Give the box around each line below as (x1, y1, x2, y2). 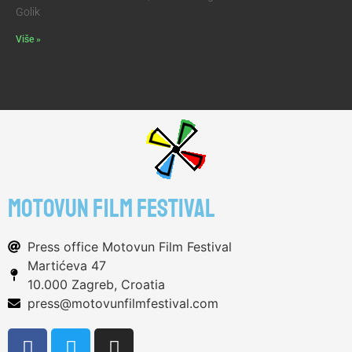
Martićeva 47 (27, 258, 106, 274)
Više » (16, 34, 41, 46)
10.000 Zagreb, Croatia (27, 277, 165, 293)
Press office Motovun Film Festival (27, 239, 232, 255)
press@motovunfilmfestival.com (27, 295, 218, 312)
